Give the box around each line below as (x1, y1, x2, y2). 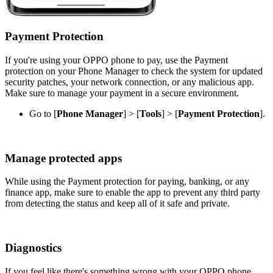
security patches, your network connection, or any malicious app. (5, 77, 254, 87)
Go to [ (29, 108, 57, 119)
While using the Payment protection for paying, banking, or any (5, 176, 249, 187)
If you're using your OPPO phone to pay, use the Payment (5, 55, 228, 65)
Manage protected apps (5, 151, 122, 165)
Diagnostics (5, 241, 62, 255)
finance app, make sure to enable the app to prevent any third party (5, 187, 260, 198)
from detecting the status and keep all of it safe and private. (5, 198, 230, 209)
